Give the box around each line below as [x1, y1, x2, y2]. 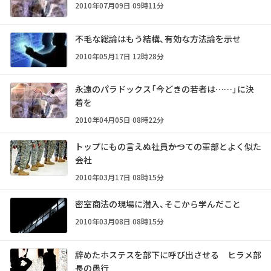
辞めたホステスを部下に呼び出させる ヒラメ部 [75, 249, 261, 261]
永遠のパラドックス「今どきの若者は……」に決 [75, 83, 254, 96]
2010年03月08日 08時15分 [75, 216, 164, 227]
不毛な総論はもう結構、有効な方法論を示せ [75, 32, 241, 45]
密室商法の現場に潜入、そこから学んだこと [75, 198, 241, 211]
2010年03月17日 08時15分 [75, 172, 164, 183]
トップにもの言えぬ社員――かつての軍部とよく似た [75, 140, 261, 153]
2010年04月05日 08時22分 [75, 114, 164, 125]
